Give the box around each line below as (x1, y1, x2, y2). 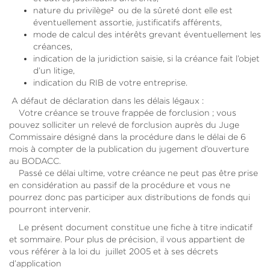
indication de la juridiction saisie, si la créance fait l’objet (33, 54, 260, 63)
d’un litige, (33, 66, 75, 75)
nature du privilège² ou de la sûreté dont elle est (33, 5, 233, 14)
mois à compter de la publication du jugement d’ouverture (9, 144, 249, 153)
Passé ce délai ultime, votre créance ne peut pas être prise (9, 168, 258, 177)
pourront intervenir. (9, 204, 90, 213)
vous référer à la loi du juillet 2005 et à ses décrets (9, 246, 218, 256)
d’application (9, 259, 61, 268)
